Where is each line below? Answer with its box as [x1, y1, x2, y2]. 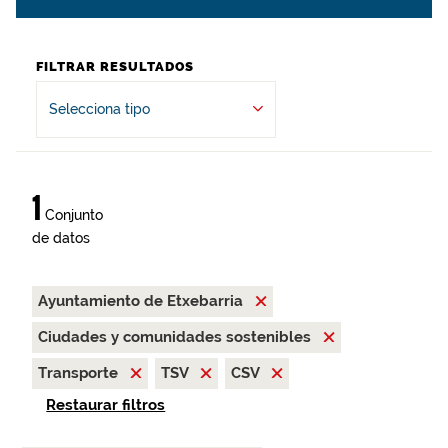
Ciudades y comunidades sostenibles [38, 328, 315, 346]
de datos [32, 230, 90, 246]
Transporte [38, 364, 122, 382]
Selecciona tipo [49, 101, 150, 117]
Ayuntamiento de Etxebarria [38, 292, 247, 310]
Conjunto [41, 207, 103, 223]
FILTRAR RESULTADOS [36, 59, 194, 74]
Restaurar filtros [46, 396, 166, 415]
